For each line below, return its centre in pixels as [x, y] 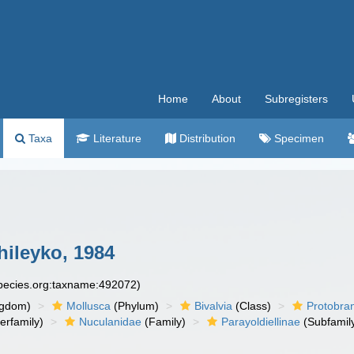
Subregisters [296, 99]
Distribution [206, 138]
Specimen [298, 138]
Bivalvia [214, 306]
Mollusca [89, 306]
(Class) [252, 306]
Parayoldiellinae [261, 322]
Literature [116, 138]
